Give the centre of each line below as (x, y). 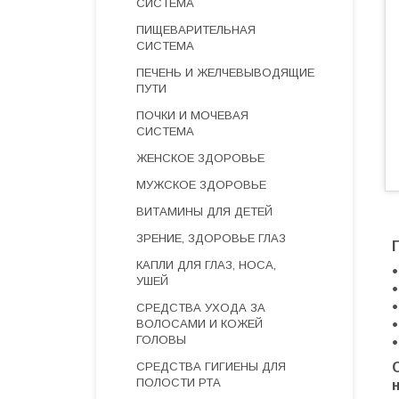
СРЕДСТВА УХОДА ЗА (201, 308)
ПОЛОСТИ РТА (179, 383)
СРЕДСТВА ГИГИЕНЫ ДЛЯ (211, 366)
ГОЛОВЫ (161, 340)
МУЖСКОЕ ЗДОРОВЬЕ (201, 185)
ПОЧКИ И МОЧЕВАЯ (192, 115)
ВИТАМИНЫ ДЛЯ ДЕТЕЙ (204, 212)
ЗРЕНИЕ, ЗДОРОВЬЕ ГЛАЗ (211, 238)
